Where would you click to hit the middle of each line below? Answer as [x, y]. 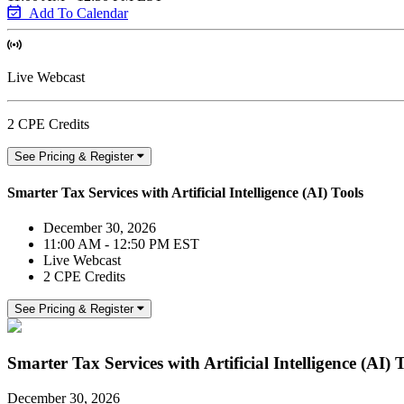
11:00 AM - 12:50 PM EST [121, 244]
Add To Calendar [78, 13]
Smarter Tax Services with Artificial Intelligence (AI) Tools [185, 192]
